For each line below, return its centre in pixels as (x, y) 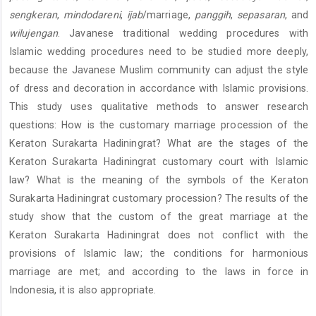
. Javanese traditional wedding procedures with (183, 33)
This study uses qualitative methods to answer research (159, 106)
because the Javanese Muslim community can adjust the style (159, 69)
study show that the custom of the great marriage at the (159, 216)
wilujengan (34, 33)
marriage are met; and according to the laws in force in (159, 271)
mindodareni (92, 14)
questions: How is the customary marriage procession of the (159, 124)
